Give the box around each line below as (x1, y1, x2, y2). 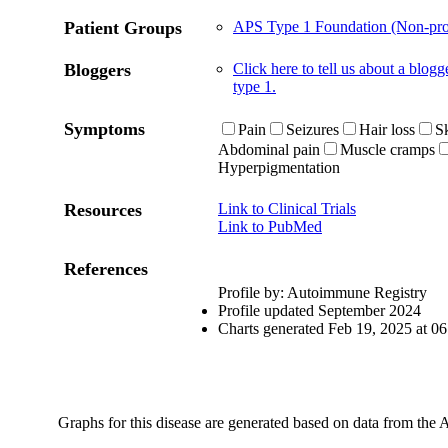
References (64, 259, 148, 279)
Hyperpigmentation (218, 159, 340, 176)
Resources (64, 200, 142, 220)
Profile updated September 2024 (218, 302, 421, 319)
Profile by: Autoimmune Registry (218, 284, 427, 301)
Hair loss (359, 121, 415, 138)
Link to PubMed (218, 218, 322, 235)
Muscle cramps (340, 141, 435, 158)
